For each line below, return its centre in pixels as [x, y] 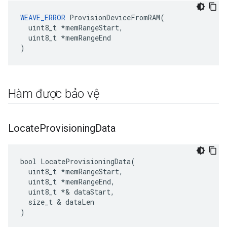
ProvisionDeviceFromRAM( [115, 17]
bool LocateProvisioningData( [78, 161]
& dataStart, [90, 192]
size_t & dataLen [57, 202]
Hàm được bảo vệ [54, 94]
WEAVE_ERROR [43, 17]
